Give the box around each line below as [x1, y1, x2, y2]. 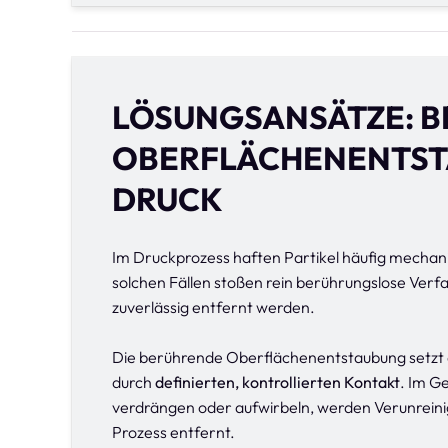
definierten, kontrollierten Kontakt [155, 372, 400, 392]
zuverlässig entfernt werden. [112, 297, 315, 317]
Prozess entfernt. [112, 422, 235, 442]
